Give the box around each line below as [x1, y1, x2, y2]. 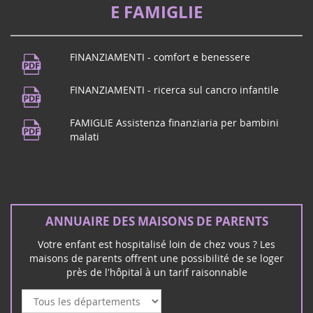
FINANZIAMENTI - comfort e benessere [69, 50, 250, 64]
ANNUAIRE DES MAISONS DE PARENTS [45, 213, 268, 230]
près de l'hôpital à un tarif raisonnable [66, 265, 247, 279]
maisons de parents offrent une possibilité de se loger [29, 252, 284, 265]
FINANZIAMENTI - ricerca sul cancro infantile [69, 83, 279, 97]
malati [69, 130, 99, 144]
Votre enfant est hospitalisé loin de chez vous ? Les [38, 238, 275, 252]
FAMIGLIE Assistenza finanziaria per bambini [69, 116, 279, 130]
